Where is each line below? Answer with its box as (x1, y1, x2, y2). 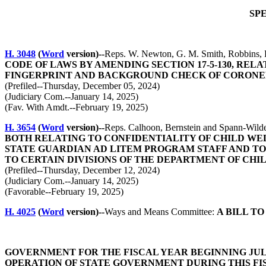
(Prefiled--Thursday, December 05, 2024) (5, 81, 160, 91)
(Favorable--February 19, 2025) (5, 186, 123, 197)
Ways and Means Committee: (104, 207, 217, 217)
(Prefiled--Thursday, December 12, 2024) (5, 165, 160, 175)
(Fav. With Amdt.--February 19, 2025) (5, 102, 148, 112)
